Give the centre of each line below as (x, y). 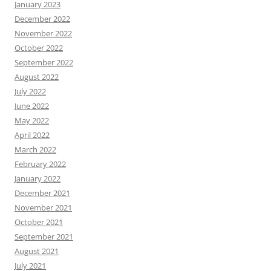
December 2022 (42, 19)
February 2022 (40, 164)
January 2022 (38, 178)
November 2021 (43, 207)
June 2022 (32, 106)
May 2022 (32, 120)
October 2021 (39, 222)
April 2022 (32, 135)
